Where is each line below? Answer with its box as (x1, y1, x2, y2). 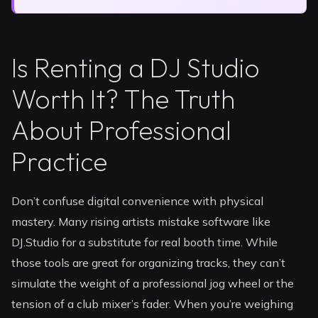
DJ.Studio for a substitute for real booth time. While (11, 235, 278, 250)
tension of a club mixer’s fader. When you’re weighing (11, 297, 294, 312)
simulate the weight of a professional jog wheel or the (11, 276, 295, 291)
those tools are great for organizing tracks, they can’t (11, 256, 286, 270)
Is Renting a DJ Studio (11, 51, 261, 85)
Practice (11, 145, 108, 179)
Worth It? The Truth (11, 82, 236, 116)
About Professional (11, 114, 232, 148)
